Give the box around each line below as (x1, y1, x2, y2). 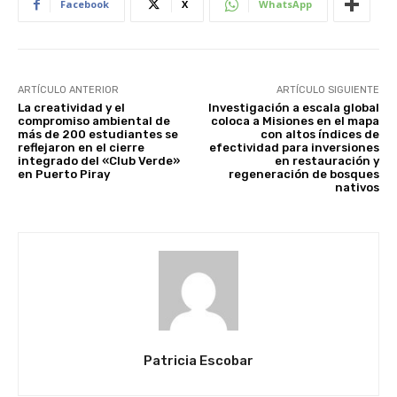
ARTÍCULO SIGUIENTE (276, 84, 379, 97)
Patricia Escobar (144, 353, 253, 370)
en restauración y (274, 154, 379, 168)
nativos (334, 181, 379, 195)
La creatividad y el (18, 101, 125, 115)
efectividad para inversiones (208, 141, 379, 155)
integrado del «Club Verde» (18, 154, 180, 168)
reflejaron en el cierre (18, 141, 144, 155)
